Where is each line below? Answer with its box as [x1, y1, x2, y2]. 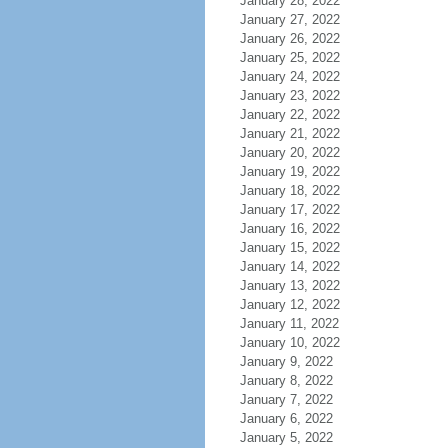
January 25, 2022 [239, 50, 340, 65]
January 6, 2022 [239, 411, 333, 426]
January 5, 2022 [239, 430, 333, 445]
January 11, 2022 [239, 316, 339, 331]
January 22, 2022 [239, 107, 340, 122]
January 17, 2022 [239, 202, 340, 217]
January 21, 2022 [239, 126, 340, 141]
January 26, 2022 [239, 31, 340, 46]
